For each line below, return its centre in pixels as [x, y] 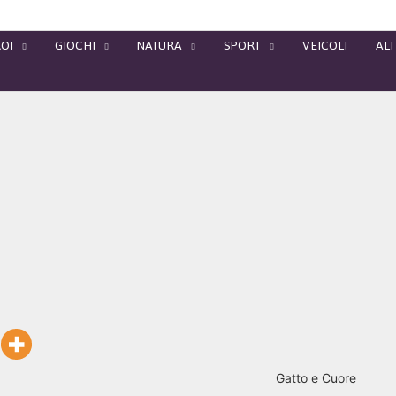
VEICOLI [325, 46]
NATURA [160, 46]
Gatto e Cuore [316, 378]
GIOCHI [75, 46]
